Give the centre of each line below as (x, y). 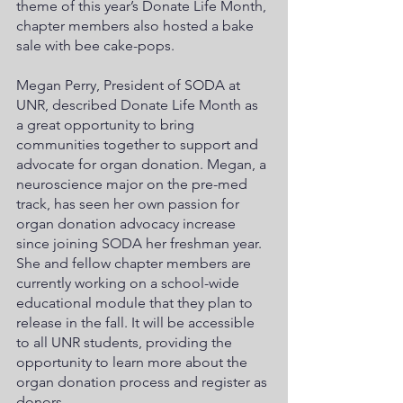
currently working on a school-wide (130, 282)
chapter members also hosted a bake (137, 25)
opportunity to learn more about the (134, 362)
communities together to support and (139, 144)
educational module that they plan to (136, 302)
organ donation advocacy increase (128, 223)
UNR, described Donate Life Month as (139, 104)
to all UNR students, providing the (126, 342)
